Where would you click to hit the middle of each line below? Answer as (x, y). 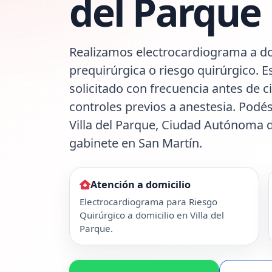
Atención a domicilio (141, 184)
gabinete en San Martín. (136, 143)
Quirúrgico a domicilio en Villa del (152, 215)
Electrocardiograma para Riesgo (148, 202)
